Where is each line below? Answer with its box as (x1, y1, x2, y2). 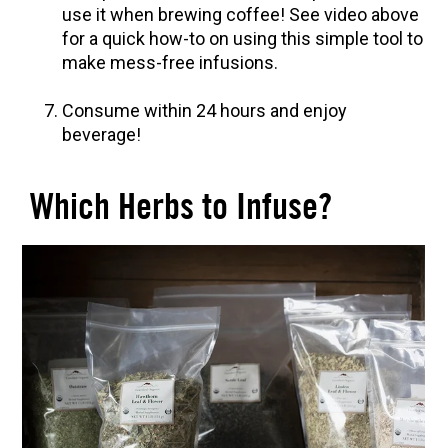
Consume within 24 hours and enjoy (61, 99, 347, 121)
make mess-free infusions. (61, 51, 278, 73)
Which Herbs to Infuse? (21, 189, 332, 226)
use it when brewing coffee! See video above (61, 3, 419, 25)
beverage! (61, 123, 141, 145)
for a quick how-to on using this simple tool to (61, 27, 423, 49)
